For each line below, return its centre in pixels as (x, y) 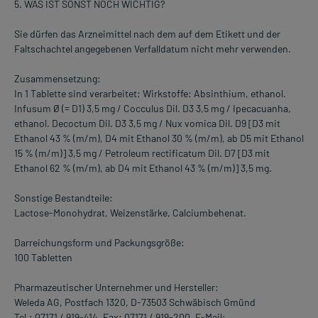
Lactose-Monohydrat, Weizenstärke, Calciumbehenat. (130, 213)
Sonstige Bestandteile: (64, 198)
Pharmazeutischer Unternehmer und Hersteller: (116, 287)
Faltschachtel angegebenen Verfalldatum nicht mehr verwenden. (153, 49)
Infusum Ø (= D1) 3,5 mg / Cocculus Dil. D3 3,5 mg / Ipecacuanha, (153, 109)
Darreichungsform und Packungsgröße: (99, 243)
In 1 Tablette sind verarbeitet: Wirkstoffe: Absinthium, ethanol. (150, 94)
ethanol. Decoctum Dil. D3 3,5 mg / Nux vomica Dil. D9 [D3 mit (147, 124)
